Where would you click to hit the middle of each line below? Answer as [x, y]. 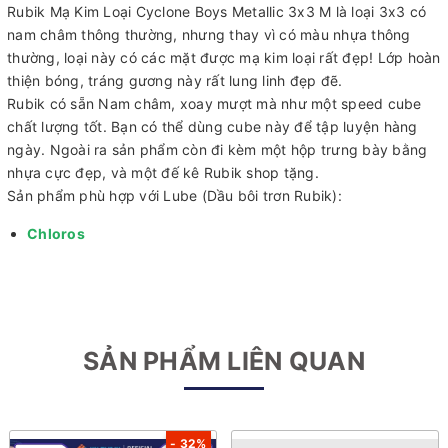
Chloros [56, 234]
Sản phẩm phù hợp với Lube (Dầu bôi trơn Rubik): [176, 196]
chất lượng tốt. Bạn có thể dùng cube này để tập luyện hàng [212, 127]
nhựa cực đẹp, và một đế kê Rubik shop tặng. [163, 173]
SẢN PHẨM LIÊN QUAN [224, 360]
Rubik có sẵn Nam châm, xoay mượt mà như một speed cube [214, 104]
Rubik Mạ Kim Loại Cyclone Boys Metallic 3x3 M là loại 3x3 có [216, 12]
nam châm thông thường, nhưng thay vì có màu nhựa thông [209, 35]
